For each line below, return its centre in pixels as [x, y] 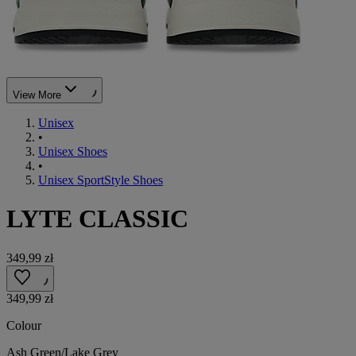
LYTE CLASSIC [97, 219]
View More [37, 95]
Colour [24, 325]
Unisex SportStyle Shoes [101, 180]
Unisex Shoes [73, 151]
